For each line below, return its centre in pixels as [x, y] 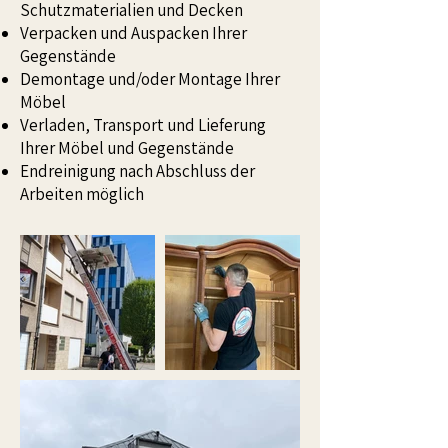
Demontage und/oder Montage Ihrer [150, 79]
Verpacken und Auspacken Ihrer [133, 33]
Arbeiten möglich [82, 194]
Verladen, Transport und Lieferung [143, 125]
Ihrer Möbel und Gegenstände [127, 148]
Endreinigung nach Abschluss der [137, 171]
